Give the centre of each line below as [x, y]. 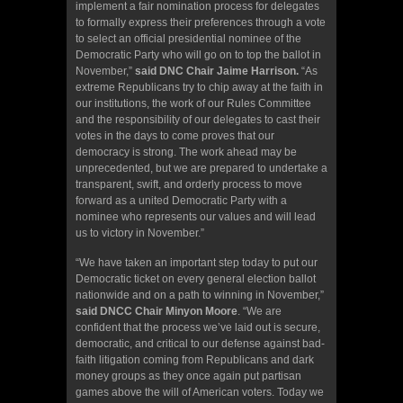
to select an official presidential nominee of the [188, 38]
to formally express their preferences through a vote [201, 22]
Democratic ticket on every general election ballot [196, 278]
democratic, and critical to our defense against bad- [200, 343]
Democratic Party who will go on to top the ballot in [198, 54]
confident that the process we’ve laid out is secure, [198, 327]
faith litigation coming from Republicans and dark [195, 359]
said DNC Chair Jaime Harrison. [217, 71]
